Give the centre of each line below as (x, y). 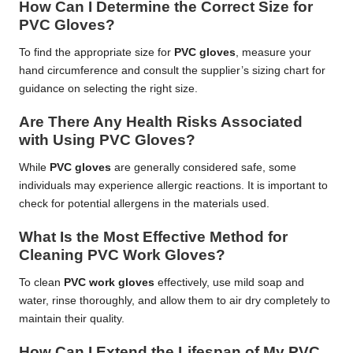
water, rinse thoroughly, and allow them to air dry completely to (175, 300)
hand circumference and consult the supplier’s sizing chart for (172, 70)
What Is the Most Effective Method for (153, 236)
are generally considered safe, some (204, 167)
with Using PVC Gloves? (107, 139)
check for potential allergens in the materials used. (144, 203)
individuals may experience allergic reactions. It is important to (173, 185)
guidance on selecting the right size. (108, 88)
